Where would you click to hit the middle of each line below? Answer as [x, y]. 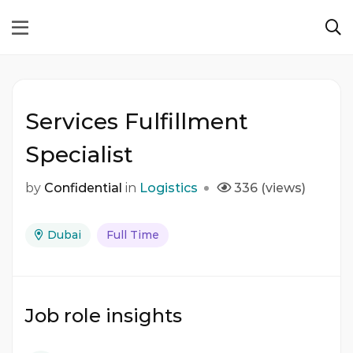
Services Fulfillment [137, 122]
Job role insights [104, 316]
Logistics [169, 188]
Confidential [83, 188]
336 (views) [270, 188]
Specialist [82, 155]
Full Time [133, 235]
